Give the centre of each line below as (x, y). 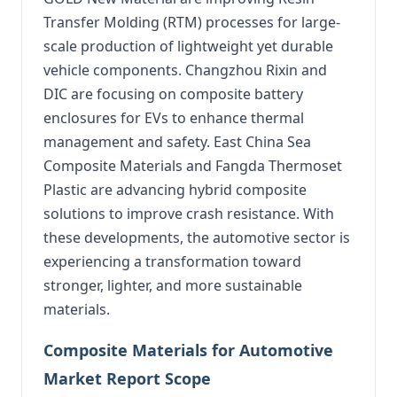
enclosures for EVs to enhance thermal (174, 118)
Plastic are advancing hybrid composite (175, 190)
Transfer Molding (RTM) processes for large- (192, 22)
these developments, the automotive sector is (197, 237)
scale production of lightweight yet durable (188, 46)
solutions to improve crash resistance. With (189, 214)
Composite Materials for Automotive (188, 350)
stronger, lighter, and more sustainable (173, 285)
